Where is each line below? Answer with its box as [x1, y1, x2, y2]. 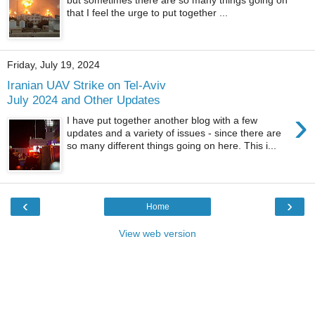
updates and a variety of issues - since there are [67, 127, 282, 139]
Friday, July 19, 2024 [7, 59, 100, 71]
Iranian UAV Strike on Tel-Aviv [7, 77, 166, 92]
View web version [119, 228, 196, 240]
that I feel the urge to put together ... [67, 6, 229, 18]
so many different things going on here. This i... [67, 139, 277, 151]
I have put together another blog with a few [67, 114, 258, 126]
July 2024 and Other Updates [7, 92, 160, 107]
